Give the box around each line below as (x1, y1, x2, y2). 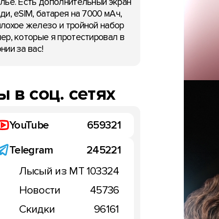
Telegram (9, 143, 53, 157)
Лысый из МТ (19, 164, 84, 178)
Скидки (19, 202, 55, 216)
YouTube (9, 118, 49, 132)
